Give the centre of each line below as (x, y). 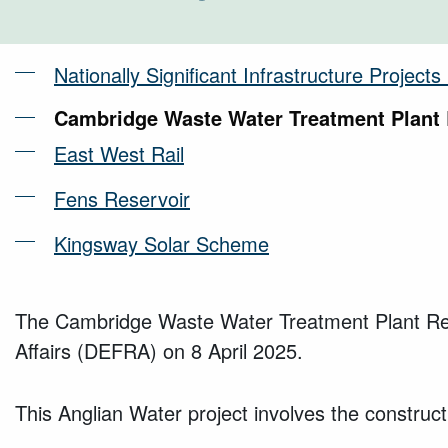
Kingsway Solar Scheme (161, 243)
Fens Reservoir (122, 198)
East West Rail (119, 153)
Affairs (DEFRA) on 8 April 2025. (159, 350)
